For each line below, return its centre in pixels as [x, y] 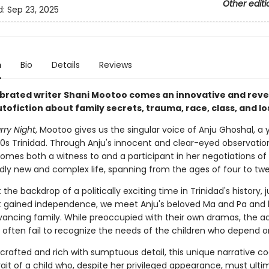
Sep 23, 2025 [33, 10]
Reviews [115, 65]
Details [65, 65]
